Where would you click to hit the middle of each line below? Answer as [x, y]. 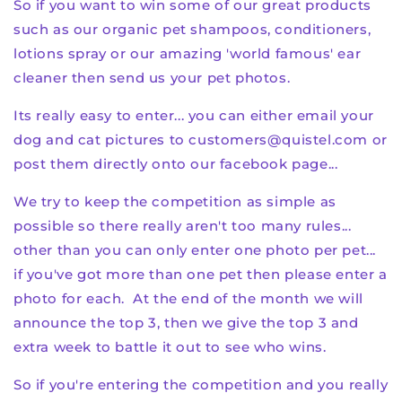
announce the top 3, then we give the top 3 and [186, 322]
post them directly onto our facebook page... [176, 163]
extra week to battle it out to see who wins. [170, 346]
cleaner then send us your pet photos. [152, 77]
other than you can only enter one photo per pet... [195, 249]
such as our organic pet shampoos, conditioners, [192, 29]
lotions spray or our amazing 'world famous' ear [188, 53]
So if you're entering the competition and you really [201, 384]
